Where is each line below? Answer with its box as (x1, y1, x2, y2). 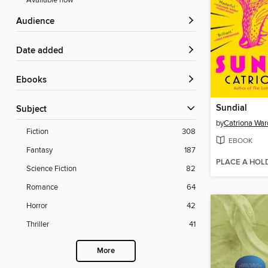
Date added (23, 45, 63, 57)
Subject (22, 104, 47, 115)
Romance (26, 182, 58, 193)
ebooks (22, 75, 47, 86)
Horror (26, 201, 47, 211)
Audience (22, 16, 54, 28)
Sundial (216, 102, 247, 114)
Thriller (26, 220, 49, 230)
